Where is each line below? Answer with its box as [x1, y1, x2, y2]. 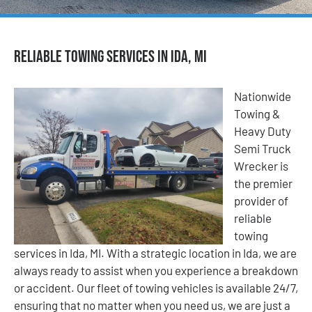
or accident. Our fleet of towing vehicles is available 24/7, [14, 280, 298, 295]
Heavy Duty [234, 123, 291, 138]
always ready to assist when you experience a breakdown [14, 263, 298, 277]
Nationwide [234, 88, 291, 103]
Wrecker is [234, 158, 288, 173]
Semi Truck [234, 141, 291, 155]
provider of [234, 193, 288, 208]
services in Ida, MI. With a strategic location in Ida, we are [14, 245, 297, 260]
